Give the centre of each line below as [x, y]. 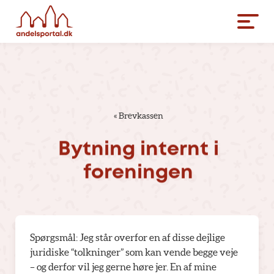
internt [174, 150]
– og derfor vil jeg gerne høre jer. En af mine [123, 267]
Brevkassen [141, 116]
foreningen [138, 173]
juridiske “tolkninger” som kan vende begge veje [134, 252]
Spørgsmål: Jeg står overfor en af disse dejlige [128, 237]
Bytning [96, 150]
